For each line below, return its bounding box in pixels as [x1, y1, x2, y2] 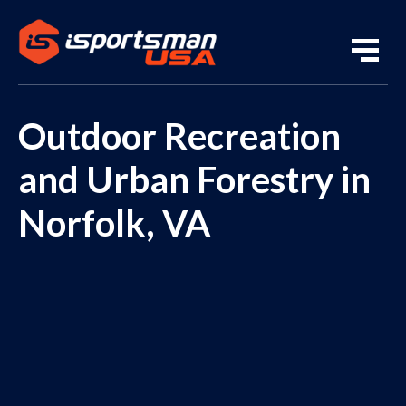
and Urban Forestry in [18, 158, 371, 201]
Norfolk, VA [18, 201, 210, 245]
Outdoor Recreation [18, 114, 341, 158]
